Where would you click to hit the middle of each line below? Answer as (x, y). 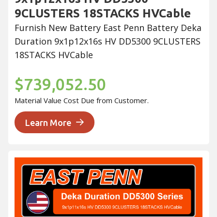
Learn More (48, 122)
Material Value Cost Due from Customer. (82, 100)
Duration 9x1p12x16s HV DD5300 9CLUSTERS (108, 41)
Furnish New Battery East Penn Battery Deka (108, 28)
